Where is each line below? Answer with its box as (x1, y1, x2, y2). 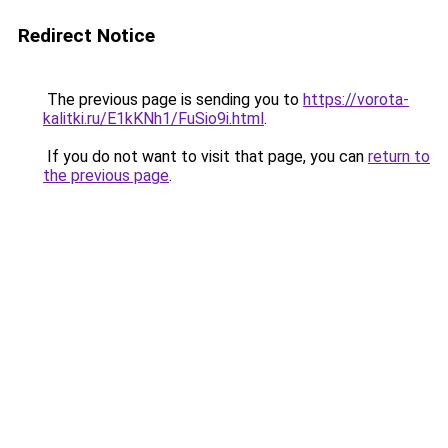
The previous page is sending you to (43, 90, 303, 109)
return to (368, 147, 430, 166)
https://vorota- (303, 90, 409, 109)
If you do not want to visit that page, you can (43, 147, 368, 166)
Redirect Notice (18, 24, 155, 47)
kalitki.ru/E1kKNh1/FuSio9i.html (43, 109, 264, 128)
